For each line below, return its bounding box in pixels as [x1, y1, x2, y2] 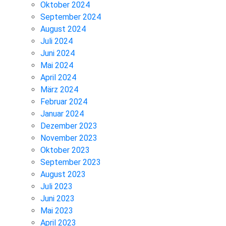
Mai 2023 [40, 206, 73, 216]
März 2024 [40, 85, 78, 95]
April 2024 [40, 73, 76, 83]
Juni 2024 [40, 48, 75, 59]
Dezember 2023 [40, 121, 97, 131]
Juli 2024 [40, 36, 73, 46]
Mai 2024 [40, 61, 73, 71]
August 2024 [40, 24, 86, 34]
